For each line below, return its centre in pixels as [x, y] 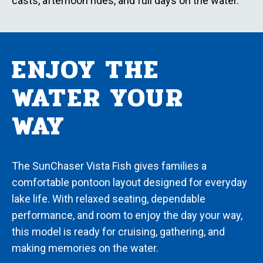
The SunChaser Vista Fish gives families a [109, 166]
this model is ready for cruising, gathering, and [118, 232]
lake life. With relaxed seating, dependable [109, 199]
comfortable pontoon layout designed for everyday [129, 183]
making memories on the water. [85, 248]
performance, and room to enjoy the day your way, [127, 215]
